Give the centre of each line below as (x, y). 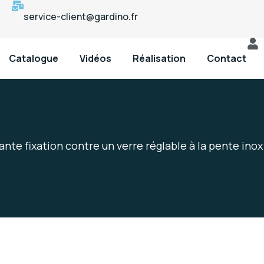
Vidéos (96, 58)
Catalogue (34, 58)
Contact (227, 58)
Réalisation (159, 58)
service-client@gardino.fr (81, 16)
